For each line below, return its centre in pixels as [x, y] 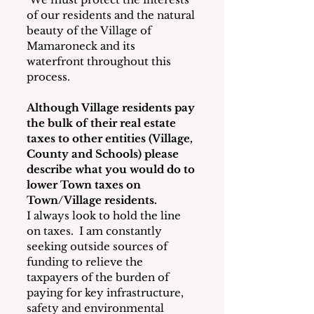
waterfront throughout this [100, 62]
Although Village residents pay [112, 108]
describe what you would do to [112, 170]
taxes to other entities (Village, [111, 139]
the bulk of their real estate [103, 123]
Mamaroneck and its [82, 46]
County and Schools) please [104, 154]
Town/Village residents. [92, 200]
